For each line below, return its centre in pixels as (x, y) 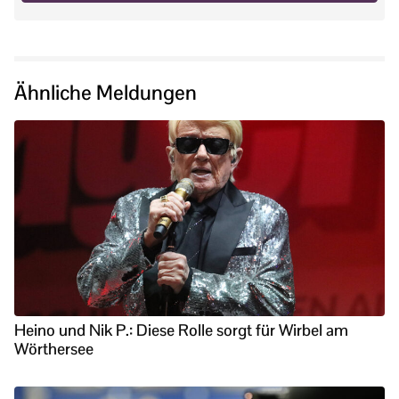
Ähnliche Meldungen (106, 92)
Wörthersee (54, 348)
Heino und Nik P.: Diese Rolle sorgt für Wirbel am (181, 330)
